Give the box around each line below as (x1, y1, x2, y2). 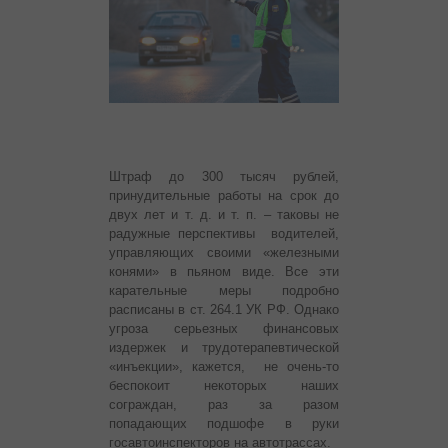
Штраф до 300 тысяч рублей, (109, 169, 339, 185)
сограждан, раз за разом (109, 397, 339, 413)
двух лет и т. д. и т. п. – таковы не (109, 207, 339, 223)
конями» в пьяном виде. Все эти (109, 264, 339, 280)
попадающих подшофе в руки (109, 416, 339, 432)
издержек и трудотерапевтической (109, 340, 339, 356)
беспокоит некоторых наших (109, 378, 339, 394)
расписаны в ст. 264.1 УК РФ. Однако (109, 302, 339, 318)
